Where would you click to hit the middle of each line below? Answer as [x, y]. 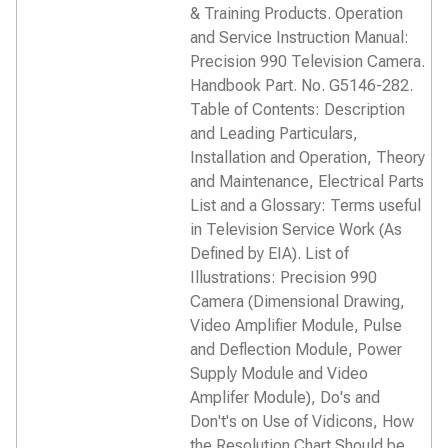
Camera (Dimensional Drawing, [297, 301]
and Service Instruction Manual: [299, 37]
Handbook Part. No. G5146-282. [301, 85]
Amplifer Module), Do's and [285, 397]
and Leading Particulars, [274, 133]
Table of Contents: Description [297, 109]
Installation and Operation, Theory [307, 157]
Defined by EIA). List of [269, 253]
